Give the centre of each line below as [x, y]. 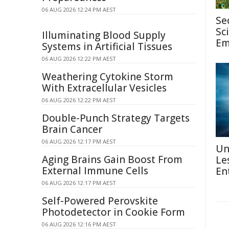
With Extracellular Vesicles [104, 88]
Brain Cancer [72, 129]
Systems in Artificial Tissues [107, 47]
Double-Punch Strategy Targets [116, 118]
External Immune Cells [95, 171]
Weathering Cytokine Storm [108, 77]
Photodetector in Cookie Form [113, 212]
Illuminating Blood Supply [104, 35]
